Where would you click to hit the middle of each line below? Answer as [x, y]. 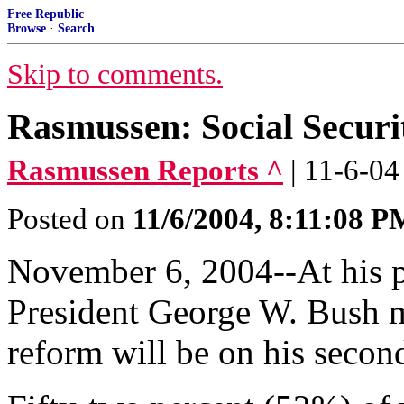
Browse [27, 28]
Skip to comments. [115, 74]
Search [76, 28]
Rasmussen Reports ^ [145, 170]
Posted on [70, 219]
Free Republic [46, 14]
